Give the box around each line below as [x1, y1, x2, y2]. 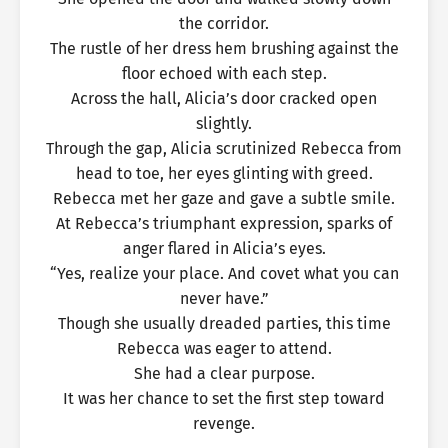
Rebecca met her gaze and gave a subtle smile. [53, 189, 395, 208]
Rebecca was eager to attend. [116, 339, 332, 358]
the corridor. [179, 14, 269, 33]
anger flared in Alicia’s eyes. [122, 239, 326, 258]
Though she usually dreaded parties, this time [57, 314, 391, 333]
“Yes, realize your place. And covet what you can [49, 264, 399, 283]
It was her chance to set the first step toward [63, 389, 385, 408]
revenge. [193, 414, 255, 433]
